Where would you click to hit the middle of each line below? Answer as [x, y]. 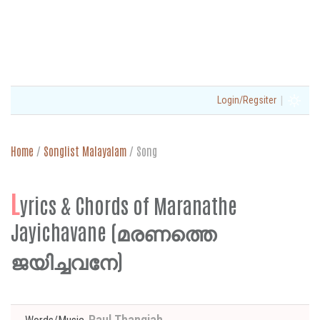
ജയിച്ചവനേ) [67, 260]
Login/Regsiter [247, 100]
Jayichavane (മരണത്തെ [114, 231]
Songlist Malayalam [85, 151]
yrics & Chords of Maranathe [129, 205]
